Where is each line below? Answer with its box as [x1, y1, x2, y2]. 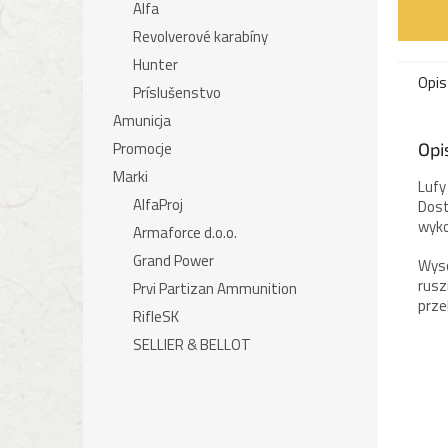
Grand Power [133, 249, 214, 272]
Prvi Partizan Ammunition [133, 277, 297, 300]
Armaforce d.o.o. [133, 221, 237, 244]
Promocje [113, 137, 172, 160]
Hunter [133, 53, 178, 76]
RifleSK [133, 305, 179, 328]
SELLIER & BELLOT [133, 333, 251, 356]
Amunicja [113, 109, 171, 132]
